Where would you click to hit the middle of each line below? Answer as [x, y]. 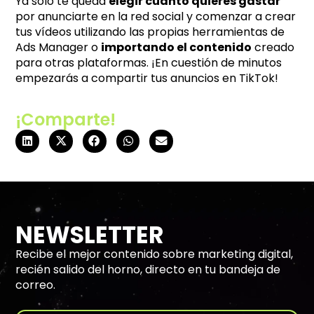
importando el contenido [177, 47]
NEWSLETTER [90, 235]
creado [273, 47]
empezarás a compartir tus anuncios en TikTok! [147, 78]
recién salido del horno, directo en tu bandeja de [148, 270]
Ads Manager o [59, 47]
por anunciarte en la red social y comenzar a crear [156, 16]
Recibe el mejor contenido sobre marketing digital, [155, 254]
